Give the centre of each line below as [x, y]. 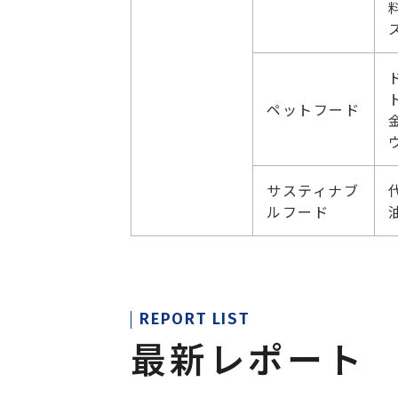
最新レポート [248, 358]
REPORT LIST [195, 319]
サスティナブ [313, 190]
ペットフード [314, 109]
